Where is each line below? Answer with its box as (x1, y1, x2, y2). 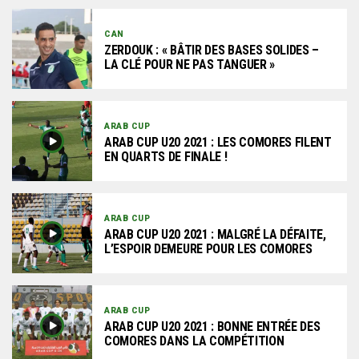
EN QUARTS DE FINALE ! (104, 148, 228, 164)
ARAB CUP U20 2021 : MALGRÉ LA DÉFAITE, (104, 226, 326, 242)
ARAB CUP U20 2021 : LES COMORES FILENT (104, 134, 332, 150)
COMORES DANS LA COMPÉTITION (104, 333, 284, 349)
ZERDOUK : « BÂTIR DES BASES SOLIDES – (104, 42, 320, 58)
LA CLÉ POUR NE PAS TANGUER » (104, 56, 276, 72)
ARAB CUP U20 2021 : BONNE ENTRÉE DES (104, 318, 321, 334)
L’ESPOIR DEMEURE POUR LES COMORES (104, 240, 313, 256)
